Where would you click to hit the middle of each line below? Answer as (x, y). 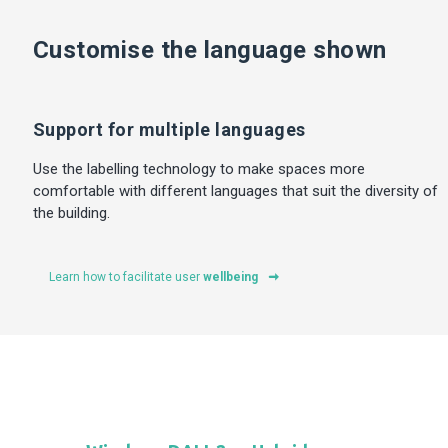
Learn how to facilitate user (125, 276)
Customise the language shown (209, 49)
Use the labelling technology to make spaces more (198, 168)
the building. (71, 212)
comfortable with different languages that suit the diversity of (235, 190)
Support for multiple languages (169, 129)
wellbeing (230, 276)
